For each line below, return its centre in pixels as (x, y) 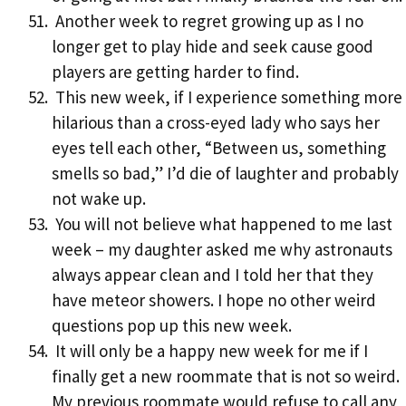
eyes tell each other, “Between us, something (219, 148)
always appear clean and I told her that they (213, 275)
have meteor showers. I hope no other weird (214, 300)
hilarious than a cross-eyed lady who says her (216, 123)
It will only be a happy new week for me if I (210, 351)
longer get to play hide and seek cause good (213, 47)
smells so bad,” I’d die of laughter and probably (225, 174)
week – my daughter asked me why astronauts (222, 250)
